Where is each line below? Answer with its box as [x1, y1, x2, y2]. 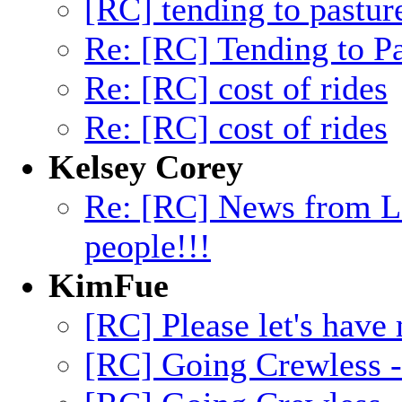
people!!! [84, 227, 211, 265]
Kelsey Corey [48, 148, 243, 186]
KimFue [48, 267, 169, 304]
